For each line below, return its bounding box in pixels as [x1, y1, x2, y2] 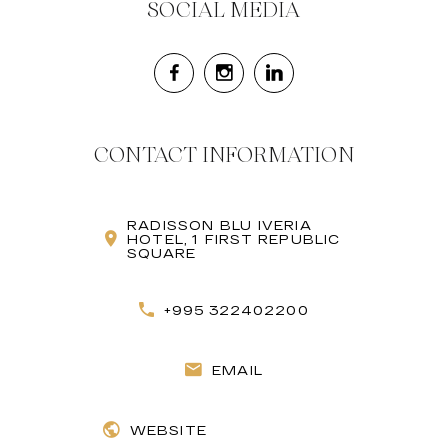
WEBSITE [129, 423, 207, 438]
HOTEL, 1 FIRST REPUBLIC [127, 232, 341, 247]
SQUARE [127, 246, 197, 261]
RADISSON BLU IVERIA [127, 218, 312, 233]
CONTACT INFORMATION [94, 139, 354, 172]
